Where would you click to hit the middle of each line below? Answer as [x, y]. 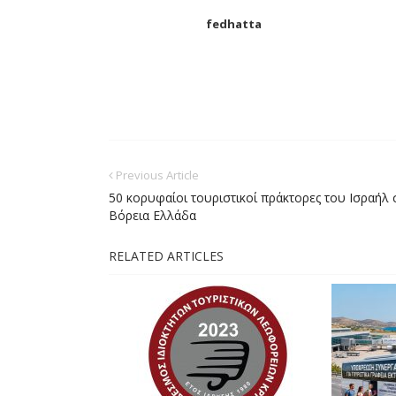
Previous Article [156, 175]
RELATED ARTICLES [166, 256]
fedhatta [234, 24]
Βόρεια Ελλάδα [152, 215]
